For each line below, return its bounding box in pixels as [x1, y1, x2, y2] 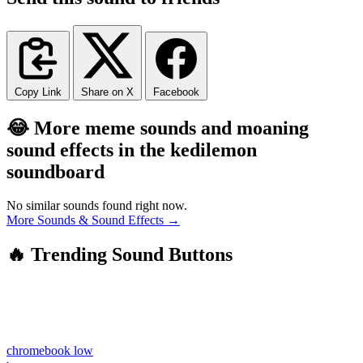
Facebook [153, 85, 199, 98]
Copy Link [15, 85, 62, 98]
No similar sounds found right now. [6, 199, 187, 213]
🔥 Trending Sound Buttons [6, 244, 233, 266]
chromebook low [6, 344, 93, 358]
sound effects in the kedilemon [6, 139, 257, 160]
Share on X [81, 85, 134, 98]
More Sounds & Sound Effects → [6, 213, 180, 228]
